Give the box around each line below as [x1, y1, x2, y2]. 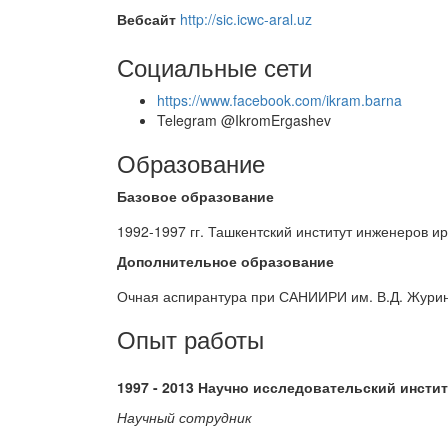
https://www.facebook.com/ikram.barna [157, 90, 402, 110]
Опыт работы [117, 321, 264, 356]
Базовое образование [117, 186, 274, 206]
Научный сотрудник [117, 407, 252, 427]
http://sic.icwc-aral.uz [180, 9, 312, 29]
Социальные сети [117, 49, 312, 84]
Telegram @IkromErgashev [157, 110, 331, 130]
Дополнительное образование [117, 251, 334, 271]
